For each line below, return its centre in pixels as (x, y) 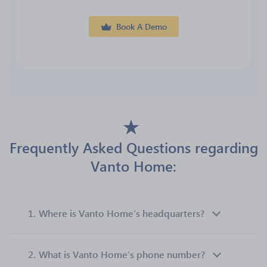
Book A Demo (141, 27)
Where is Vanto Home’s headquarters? (122, 213)
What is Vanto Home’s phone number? (122, 254)
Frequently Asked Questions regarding (133, 147)
